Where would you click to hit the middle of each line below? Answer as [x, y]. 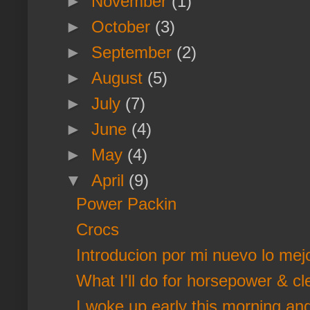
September [134, 52]
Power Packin [126, 203]
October [124, 26]
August [120, 77]
